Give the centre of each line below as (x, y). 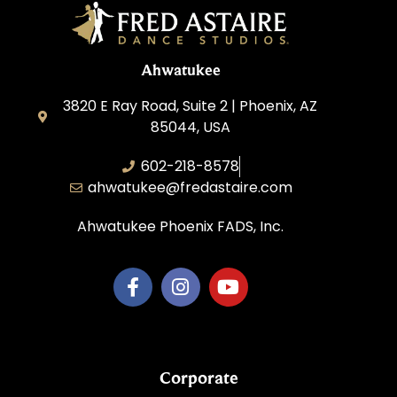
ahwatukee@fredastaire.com (191, 187)
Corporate (198, 378)
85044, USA (190, 127)
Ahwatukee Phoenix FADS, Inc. (181, 226)
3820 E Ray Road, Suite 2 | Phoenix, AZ (191, 105)
